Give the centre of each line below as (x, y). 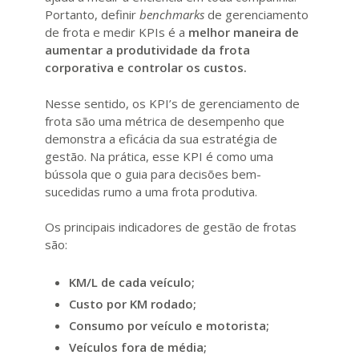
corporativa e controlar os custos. (146, 68)
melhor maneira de (242, 32)
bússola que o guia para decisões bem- (153, 173)
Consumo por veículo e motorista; (169, 325)
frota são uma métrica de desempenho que (165, 121)
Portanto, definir (91, 15)
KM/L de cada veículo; (132, 282)
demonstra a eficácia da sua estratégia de (161, 138)
